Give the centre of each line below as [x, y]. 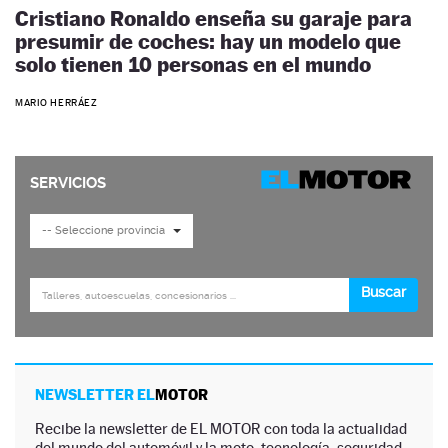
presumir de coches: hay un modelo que [208, 41]
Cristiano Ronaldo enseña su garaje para [213, 18]
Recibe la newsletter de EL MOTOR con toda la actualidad [221, 429]
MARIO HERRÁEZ [56, 103]
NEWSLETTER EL [95, 395]
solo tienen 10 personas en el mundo [193, 64]
